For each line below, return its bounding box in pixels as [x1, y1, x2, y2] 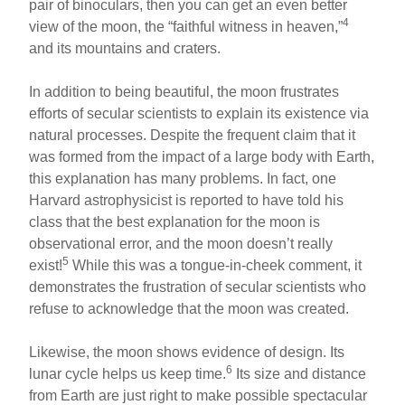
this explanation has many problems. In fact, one [29, 170, 337, 186]
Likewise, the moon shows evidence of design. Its [29, 344, 345, 360]
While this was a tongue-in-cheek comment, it [69, 257, 363, 273]
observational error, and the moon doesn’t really [29, 235, 334, 251]
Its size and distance [232, 365, 367, 381]
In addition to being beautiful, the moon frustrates [29, 83, 340, 99]
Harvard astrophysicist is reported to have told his [29, 192, 344, 208]
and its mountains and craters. [29, 40, 221, 56]
